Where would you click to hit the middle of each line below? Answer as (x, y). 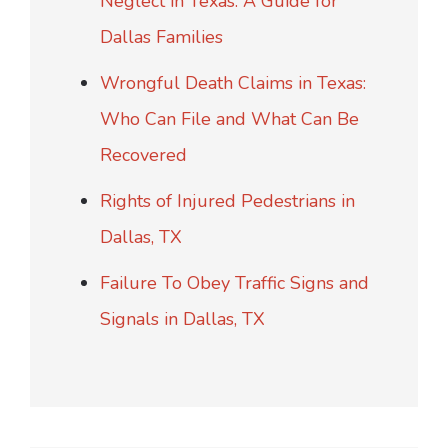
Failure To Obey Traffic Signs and (234, 282)
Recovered (143, 154)
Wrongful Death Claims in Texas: (233, 82)
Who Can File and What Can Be (229, 118)
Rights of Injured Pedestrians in (227, 200)
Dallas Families (164, 36)
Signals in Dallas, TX (182, 318)
